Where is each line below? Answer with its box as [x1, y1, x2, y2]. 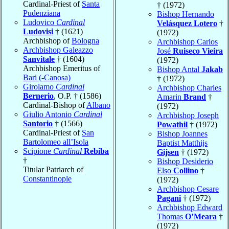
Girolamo [23, 82, 56, 91]
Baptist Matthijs [157, 138, 208, 147]
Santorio [23, 119, 53, 128]
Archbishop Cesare [157, 184, 219, 193]
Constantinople [23, 174, 72, 183]
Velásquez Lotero [157, 18, 217, 28]
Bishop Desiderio [157, 156, 213, 166]
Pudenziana [23, 8, 60, 17]
